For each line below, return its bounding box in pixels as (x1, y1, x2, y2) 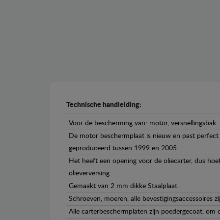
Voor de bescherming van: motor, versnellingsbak (69, 120, 216, 127)
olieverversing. (69, 170, 111, 177)
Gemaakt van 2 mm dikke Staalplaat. (69, 183, 179, 190)
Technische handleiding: (66, 102, 141, 109)
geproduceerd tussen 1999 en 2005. (69, 145, 178, 152)
